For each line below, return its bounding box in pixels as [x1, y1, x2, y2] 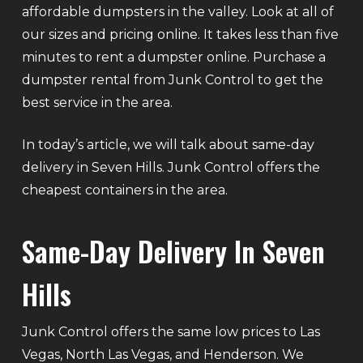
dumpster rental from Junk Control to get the [21, 72, 323, 88]
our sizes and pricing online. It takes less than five [21, 27, 339, 43]
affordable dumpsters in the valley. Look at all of [21, 4, 334, 20]
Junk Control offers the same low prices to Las [21, 324, 320, 340]
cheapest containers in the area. [21, 182, 228, 199]
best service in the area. [21, 95, 173, 111]
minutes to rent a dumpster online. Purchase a [21, 49, 326, 66]
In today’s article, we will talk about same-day [21, 137, 314, 153]
